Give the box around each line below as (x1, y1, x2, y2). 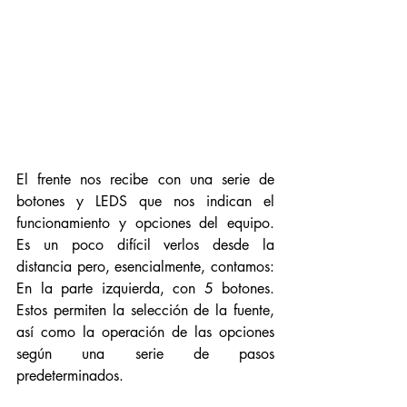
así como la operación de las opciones (16, 323, 274, 342)
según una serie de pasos (16, 344, 274, 363)
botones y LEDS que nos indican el (16, 192, 274, 211)
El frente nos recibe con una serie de (16, 170, 274, 189)
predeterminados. (16, 366, 128, 385)
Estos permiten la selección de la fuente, (16, 301, 274, 320)
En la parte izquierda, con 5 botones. (16, 279, 274, 298)
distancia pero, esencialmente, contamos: (16, 257, 274, 276)
